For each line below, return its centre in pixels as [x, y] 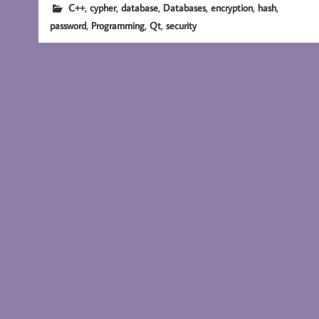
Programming [117, 26]
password [68, 26]
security [181, 26]
